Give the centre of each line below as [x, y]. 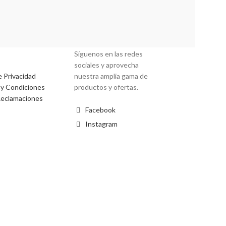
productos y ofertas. [106, 87]
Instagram [101, 124]
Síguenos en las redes [109, 54]
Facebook [100, 110]
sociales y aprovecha [107, 65]
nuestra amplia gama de [111, 76]
